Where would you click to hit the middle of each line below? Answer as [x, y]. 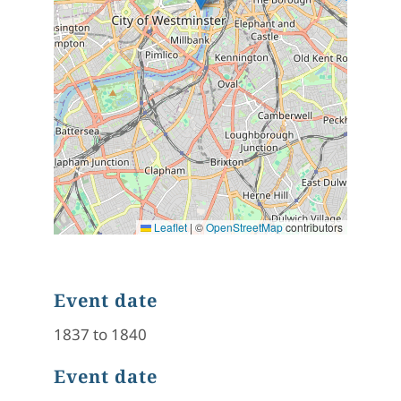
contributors [313, 227]
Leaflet [169, 227]
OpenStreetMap [244, 227]
